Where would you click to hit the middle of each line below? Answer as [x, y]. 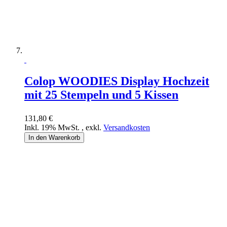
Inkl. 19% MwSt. [53, 128]
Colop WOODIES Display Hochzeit [117, 81]
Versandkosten [127, 128]
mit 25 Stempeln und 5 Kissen [101, 95]
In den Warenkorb [54, 138]
